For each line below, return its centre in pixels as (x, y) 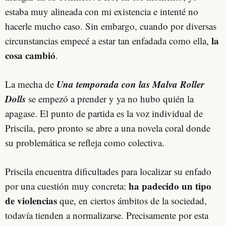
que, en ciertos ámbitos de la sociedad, (132, 200)
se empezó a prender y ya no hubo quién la (110, 98)
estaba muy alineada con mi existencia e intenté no (102, 11)
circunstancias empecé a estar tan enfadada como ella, (108, 40)
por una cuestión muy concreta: (66, 186)
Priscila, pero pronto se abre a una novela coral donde (108, 128)
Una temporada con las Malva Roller (130, 84)
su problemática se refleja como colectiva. (85, 142)
